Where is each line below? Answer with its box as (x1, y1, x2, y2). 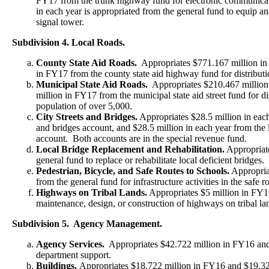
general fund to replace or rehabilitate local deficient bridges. (36, 155, 264, 165)
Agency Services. (36, 239, 104, 249)
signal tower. (36, 17, 84, 27)
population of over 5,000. (36, 101, 132, 111)
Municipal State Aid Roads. (36, 79, 148, 89)
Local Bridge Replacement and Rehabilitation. (36, 144, 225, 154)
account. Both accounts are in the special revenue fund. (36, 133, 247, 144)
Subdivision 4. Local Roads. (12, 37, 125, 47)
